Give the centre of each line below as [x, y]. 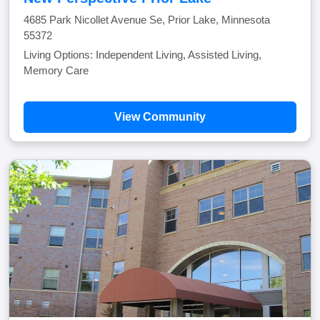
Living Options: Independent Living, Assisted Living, [142, 55]
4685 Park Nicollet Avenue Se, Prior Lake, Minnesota [147, 20]
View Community [160, 117]
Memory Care [56, 70]
